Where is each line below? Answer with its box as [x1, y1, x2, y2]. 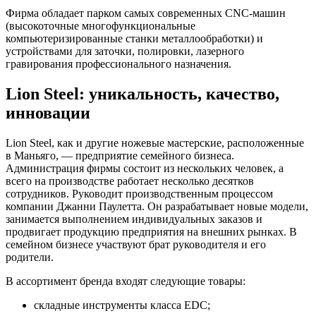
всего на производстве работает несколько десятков [6, 175, 254, 188]
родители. [6, 251, 54, 264]
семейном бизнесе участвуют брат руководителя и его [6, 238, 266, 251]
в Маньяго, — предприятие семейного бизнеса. [6, 150, 234, 162]
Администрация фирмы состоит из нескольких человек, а [6, 162, 284, 175]
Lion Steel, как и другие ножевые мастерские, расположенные [6, 137, 304, 150]
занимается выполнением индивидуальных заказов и [6, 213, 262, 226]
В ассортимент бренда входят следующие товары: [6, 275, 245, 288]
